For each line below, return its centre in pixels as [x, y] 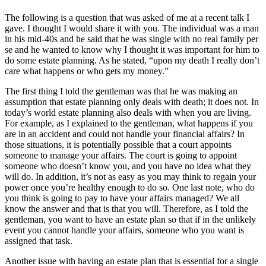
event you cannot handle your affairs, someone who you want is [124, 230]
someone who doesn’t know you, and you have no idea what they [128, 166]
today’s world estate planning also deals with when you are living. [128, 112]
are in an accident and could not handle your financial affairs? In [125, 134]
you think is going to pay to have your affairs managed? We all [122, 198]
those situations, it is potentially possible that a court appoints [118, 144]
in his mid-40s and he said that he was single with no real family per [132, 39]
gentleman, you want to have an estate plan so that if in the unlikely [130, 219]
